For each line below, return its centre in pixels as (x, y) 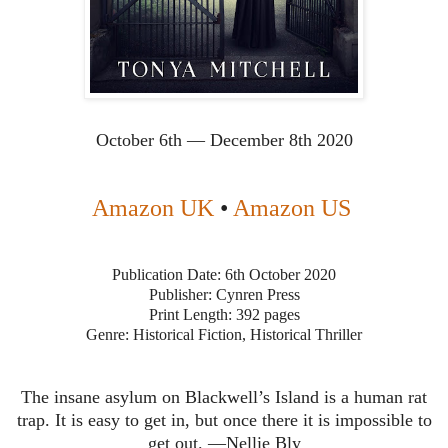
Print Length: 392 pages (224, 315)
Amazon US (291, 208)
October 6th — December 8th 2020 (224, 140)
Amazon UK (152, 208)
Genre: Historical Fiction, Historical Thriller (224, 335)
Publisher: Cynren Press (224, 295)
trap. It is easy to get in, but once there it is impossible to (224, 420)
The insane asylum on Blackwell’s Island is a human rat (224, 397)
